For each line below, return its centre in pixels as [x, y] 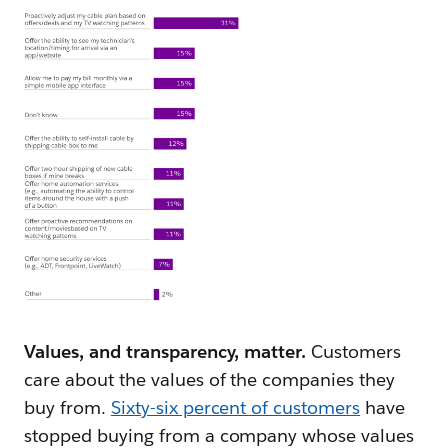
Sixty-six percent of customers [235, 408]
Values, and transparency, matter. [165, 352]
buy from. [67, 408]
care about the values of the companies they [210, 380]
